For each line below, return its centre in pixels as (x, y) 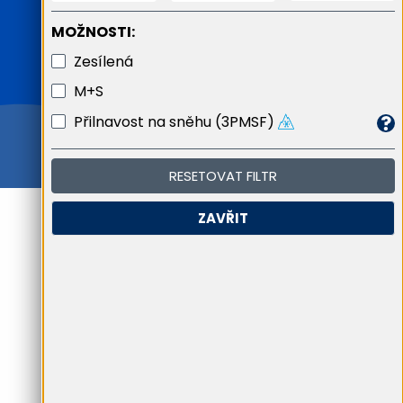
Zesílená (103, 61)
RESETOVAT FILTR (223, 176)
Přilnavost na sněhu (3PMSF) (174, 121)
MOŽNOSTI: (93, 31)
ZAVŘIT (223, 219)
